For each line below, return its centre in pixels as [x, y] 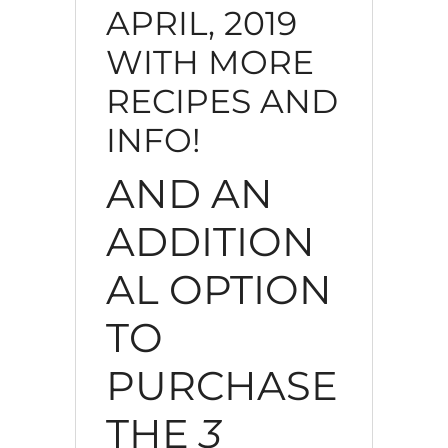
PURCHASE [221, 385]
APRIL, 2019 [201, 22]
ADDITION [210, 241]
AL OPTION [218, 289]
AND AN [189, 193]
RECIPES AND [221, 100]
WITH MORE [209, 61]
